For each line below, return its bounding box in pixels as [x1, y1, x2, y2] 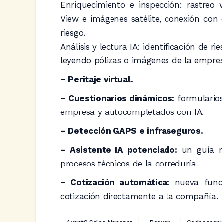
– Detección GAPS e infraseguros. [60, 125, 203, 136]
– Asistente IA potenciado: [60, 144, 177, 155]
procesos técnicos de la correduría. [60, 158, 198, 168]
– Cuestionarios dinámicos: [60, 93, 175, 103]
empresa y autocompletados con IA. [60, 107, 204, 117]
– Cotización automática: [60, 177, 169, 187]
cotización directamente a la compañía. [60, 191, 218, 201]
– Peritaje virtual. [60, 74, 133, 84]
